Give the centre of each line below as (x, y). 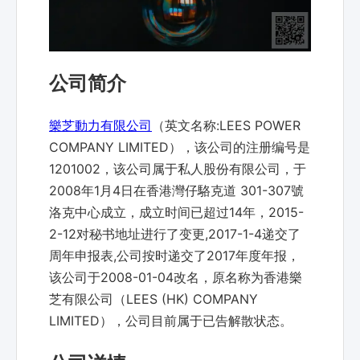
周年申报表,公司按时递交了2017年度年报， (174, 256)
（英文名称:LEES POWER (226, 126)
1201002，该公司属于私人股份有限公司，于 (178, 169)
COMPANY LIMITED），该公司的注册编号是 (180, 147)
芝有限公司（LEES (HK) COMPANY (153, 299)
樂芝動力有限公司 (100, 126)
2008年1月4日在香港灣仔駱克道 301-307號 (176, 191)
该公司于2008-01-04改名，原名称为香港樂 (176, 278)
